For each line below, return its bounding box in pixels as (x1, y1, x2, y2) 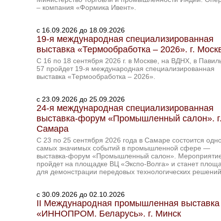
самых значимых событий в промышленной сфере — (37, 144, 210, 152)
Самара (37, 124, 69, 134)
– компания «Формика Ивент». (37, 3, 136, 11)
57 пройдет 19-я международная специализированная (37, 65, 215, 73)
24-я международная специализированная (37, 103, 214, 113)
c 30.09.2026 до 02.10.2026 (37, 190, 125, 198)
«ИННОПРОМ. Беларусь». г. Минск (37, 209, 181, 219)
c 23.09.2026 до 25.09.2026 (37, 95, 125, 103)
